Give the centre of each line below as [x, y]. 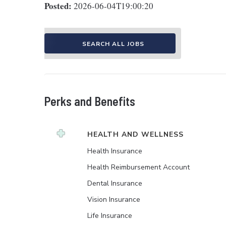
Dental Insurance [115, 183]
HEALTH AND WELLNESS [135, 134]
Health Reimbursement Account [138, 167]
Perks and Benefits [90, 101]
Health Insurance [115, 151]
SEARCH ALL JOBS [113, 44]
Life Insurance [110, 215]
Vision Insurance [114, 199]
